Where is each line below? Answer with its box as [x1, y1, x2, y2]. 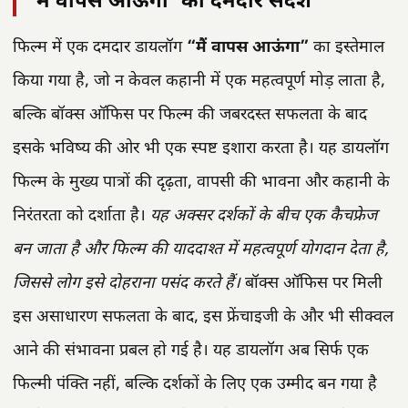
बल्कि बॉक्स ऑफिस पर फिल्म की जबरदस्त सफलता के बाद [13, 105, 367, 127]
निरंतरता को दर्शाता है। [13, 206, 150, 228]
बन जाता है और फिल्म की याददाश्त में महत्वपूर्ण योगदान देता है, [13, 240, 389, 261]
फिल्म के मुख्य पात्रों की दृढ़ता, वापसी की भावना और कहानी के [13, 172, 390, 194]
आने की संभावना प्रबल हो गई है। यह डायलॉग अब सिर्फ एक [13, 341, 369, 362]
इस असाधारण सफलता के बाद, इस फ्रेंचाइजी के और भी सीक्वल [13, 307, 393, 329]
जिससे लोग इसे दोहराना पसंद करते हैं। [13, 273, 240, 295]
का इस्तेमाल [309, 37, 384, 59]
